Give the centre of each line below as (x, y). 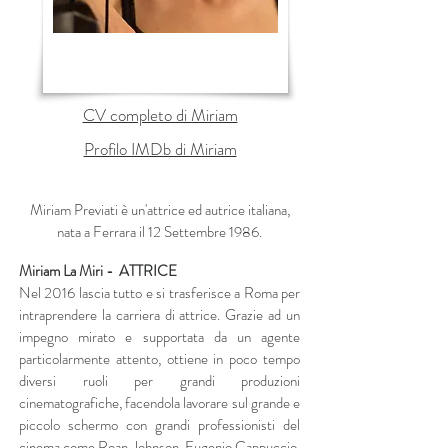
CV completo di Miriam (160, 115)
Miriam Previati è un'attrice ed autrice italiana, (159, 210)
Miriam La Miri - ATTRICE (98, 271)
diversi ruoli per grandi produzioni (159, 381)
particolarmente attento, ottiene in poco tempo (159, 359)
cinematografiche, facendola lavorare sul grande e (159, 403)
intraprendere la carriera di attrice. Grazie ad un (159, 315)
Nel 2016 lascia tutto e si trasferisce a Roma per (159, 293)
